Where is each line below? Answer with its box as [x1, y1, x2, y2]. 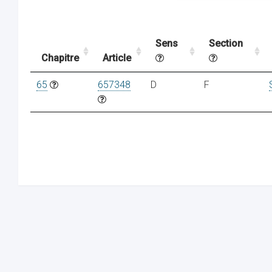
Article [103, 52, 131, 64]
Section [209, 38, 243, 49]
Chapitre [41, 52, 79, 64]
